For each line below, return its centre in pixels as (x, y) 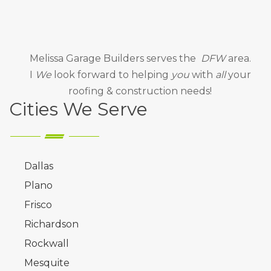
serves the (172, 58)
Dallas (39, 166)
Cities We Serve (78, 109)
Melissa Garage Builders (87, 58)
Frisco (38, 204)
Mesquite (47, 263)
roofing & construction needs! (140, 91)
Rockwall (47, 243)
